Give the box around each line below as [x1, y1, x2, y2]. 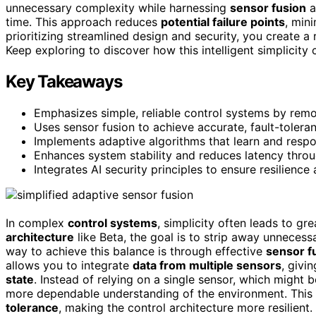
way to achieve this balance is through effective [6, 243, 266, 258]
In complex [6, 215, 68, 230]
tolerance [6, 300, 59, 315]
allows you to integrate [6, 257, 133, 272]
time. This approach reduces [6, 14, 161, 29]
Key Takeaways [6, 71, 122, 92]
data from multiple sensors [133, 257, 281, 272]
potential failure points [161, 14, 285, 29]
